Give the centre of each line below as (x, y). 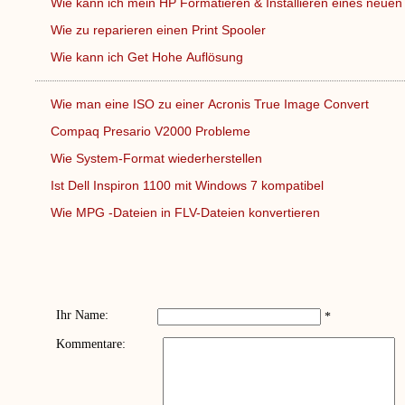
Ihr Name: (82, 315)
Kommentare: (90, 344)
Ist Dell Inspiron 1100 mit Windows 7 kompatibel (188, 185)
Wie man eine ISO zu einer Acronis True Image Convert (211, 104)
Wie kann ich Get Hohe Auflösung (148, 57)
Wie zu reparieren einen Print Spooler (160, 30)
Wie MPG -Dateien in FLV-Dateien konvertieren (187, 212)
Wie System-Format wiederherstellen (158, 158)
